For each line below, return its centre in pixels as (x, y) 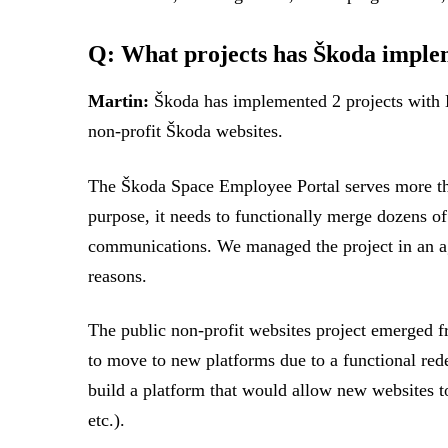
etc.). (106, 419)
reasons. (117, 275)
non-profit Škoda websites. (185, 131)
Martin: (121, 101)
